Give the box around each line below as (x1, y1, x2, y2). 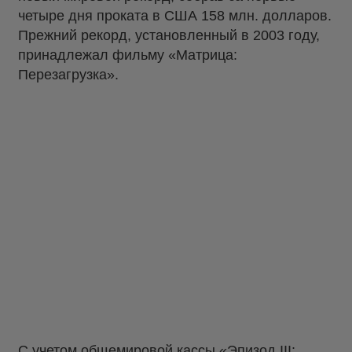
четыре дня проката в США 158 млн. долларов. (18, 8, 332, 24)
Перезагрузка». (18, 67, 119, 83)
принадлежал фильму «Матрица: (18, 47, 237, 64)
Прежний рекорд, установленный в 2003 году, (18, 27, 320, 44)
